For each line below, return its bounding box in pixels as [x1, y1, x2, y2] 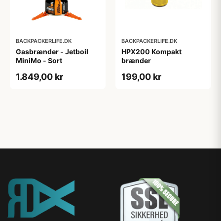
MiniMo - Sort [16, 56, 62, 65]
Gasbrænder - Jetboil [16, 47, 88, 56]
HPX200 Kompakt [121, 47, 182, 56]
